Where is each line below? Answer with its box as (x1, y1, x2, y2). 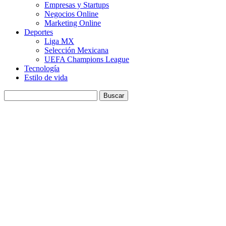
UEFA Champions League (44, 55, 129, 64)
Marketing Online (44, 19, 101, 27)
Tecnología (24, 64, 60, 73)
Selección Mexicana (44, 46, 108, 54)
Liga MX (44, 37, 74, 45)
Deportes (24, 28, 53, 36)
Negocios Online (44, 10, 98, 18)
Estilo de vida (24, 73, 68, 82)
